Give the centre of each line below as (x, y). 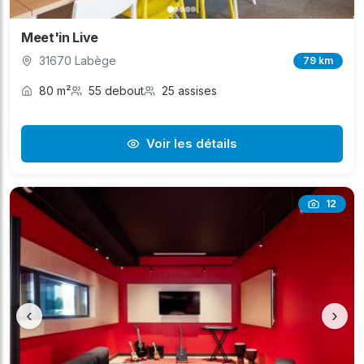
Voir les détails (192, 144)
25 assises (189, 91)
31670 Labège (78, 61)
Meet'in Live (60, 38)
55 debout (116, 91)
